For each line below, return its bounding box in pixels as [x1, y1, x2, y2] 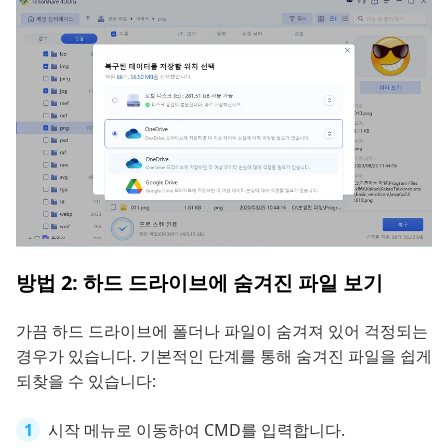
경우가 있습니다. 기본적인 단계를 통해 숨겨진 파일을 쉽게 [16, 344, 432, 367]
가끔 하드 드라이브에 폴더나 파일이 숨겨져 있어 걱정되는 [16, 319, 428, 342]
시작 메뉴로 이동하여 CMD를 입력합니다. [48, 418, 345, 441]
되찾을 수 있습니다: [16, 369, 156, 392]
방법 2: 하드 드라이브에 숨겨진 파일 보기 [16, 268, 383, 296]
